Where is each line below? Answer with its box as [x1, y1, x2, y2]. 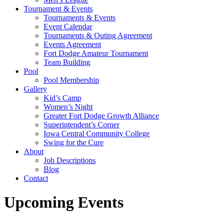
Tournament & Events [24, 4, 93, 13]
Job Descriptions [44, 156, 96, 165]
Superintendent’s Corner [44, 120, 119, 129]
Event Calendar [44, 22, 92, 31]
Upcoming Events [4, 193, 123, 212]
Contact [24, 174, 48, 182]
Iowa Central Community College [44, 129, 150, 138]
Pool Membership [44, 76, 99, 84]
